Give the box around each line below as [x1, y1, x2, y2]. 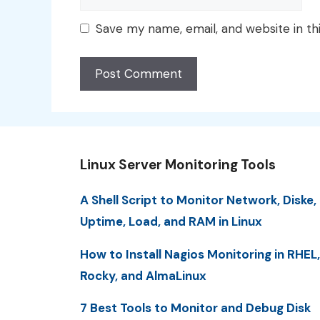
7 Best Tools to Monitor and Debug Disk [80, 300, 311, 316]
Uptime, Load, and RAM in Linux [80, 214, 262, 230]
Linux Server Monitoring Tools [80, 156, 276, 174]
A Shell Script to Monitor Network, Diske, [80, 192, 316, 209]
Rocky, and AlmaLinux [80, 267, 206, 284]
